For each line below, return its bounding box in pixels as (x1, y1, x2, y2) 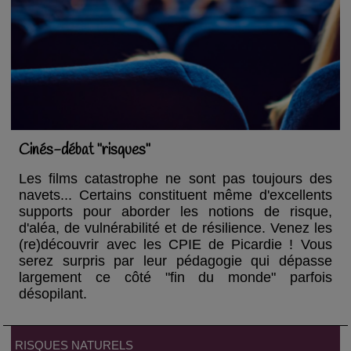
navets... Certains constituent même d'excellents (19, 187, 332, 204)
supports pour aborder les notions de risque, (19, 204, 332, 220)
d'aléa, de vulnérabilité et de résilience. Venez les (19, 220, 332, 237)
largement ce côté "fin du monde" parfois (19, 270, 332, 286)
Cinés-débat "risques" (19, 140, 151, 161)
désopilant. (19, 286, 88, 302)
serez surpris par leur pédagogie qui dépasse (19, 253, 332, 270)
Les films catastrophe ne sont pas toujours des (19, 171, 332, 187)
